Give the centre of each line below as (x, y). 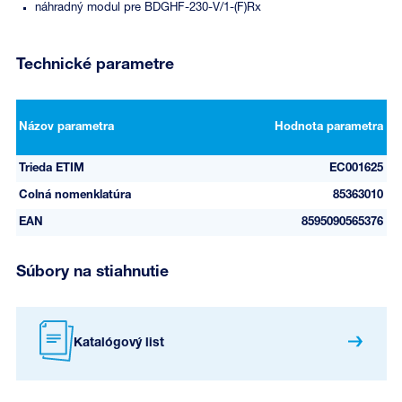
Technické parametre (95, 65)
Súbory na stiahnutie (92, 272)
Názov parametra (66, 127)
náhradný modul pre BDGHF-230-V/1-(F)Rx (148, 8)
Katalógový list (118, 343)
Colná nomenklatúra (75, 195)
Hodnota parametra (329, 127)
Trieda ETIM (52, 168)
